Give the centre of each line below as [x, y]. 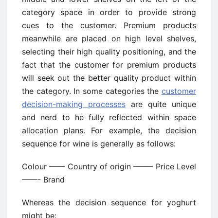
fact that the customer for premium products [109, 65]
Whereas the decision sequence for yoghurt [109, 202]
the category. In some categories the [92, 91]
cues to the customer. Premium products [109, 25]
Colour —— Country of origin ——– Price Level [109, 166]
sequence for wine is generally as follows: [99, 144]
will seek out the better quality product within [109, 78]
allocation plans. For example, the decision [109, 130]
